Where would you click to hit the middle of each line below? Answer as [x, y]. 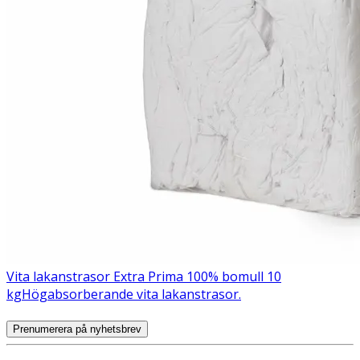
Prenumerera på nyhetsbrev [77, 329]
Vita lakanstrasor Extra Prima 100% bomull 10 [144, 277]
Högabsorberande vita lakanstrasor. [131, 295]
